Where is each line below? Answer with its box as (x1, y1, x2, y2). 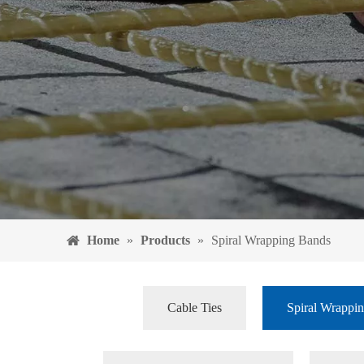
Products (141, 232, 190, 247)
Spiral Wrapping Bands (211, 232, 331, 247)
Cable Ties (167, 300, 222, 314)
